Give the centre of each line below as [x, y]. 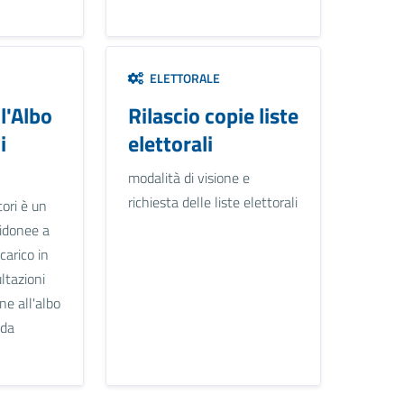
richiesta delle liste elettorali [212, 202]
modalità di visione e [188, 178]
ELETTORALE [182, 78]
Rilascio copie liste [213, 116]
